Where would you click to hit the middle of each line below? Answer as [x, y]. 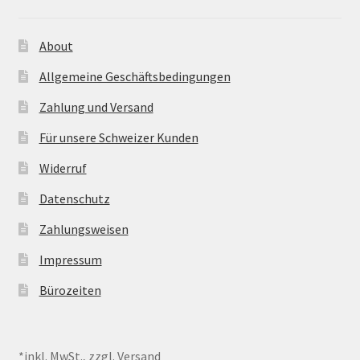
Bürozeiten [70, 290]
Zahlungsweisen [84, 229]
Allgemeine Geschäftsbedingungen [135, 76]
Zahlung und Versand [96, 106]
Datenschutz [74, 198]
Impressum [70, 259]
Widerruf [63, 168]
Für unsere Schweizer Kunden [119, 137]
